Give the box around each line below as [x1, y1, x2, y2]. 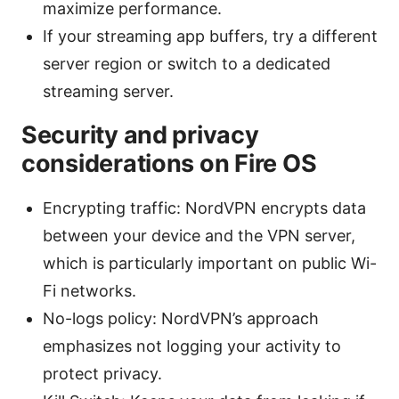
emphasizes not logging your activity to [43, 337, 341, 356]
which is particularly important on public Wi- [43, 254, 377, 273]
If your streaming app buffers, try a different [43, 27, 378, 46]
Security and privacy [21, 120, 259, 151]
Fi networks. [43, 281, 136, 301]
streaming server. [43, 82, 174, 102]
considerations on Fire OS [21, 149, 317, 179]
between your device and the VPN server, [43, 226, 355, 246]
